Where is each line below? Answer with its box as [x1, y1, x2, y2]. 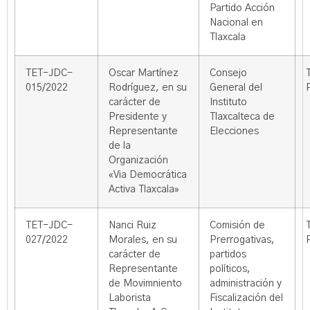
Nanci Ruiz [109, 221, 156, 230]
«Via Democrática [109, 170, 187, 180]
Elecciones [210, 127, 259, 136]
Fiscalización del [210, 293, 283, 303]
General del [210, 83, 262, 93]
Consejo [210, 69, 247, 78]
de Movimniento [109, 279, 182, 289]
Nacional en [210, 18, 263, 28]
